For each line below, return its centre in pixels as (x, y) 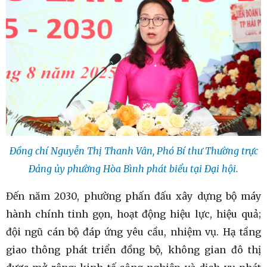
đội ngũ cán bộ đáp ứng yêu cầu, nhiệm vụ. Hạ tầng (133, 232)
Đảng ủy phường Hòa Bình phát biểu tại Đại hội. (133, 169)
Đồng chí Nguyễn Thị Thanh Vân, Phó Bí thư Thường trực (133, 151)
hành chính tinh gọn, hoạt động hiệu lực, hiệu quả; (133, 214)
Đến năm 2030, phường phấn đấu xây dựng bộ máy (133, 196)
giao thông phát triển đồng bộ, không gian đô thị (133, 250)
